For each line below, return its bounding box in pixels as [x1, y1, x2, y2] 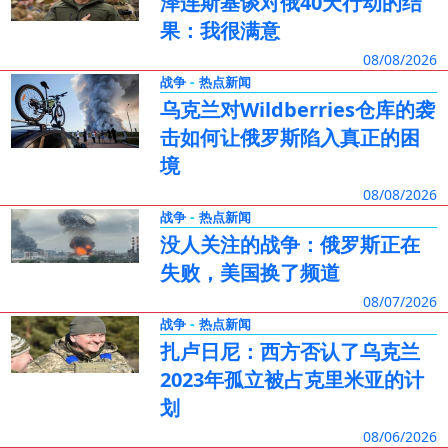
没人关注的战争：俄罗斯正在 [159, 231, 420, 258]
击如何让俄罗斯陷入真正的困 [159, 124, 420, 151]
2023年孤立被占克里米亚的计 [159, 366, 424, 393]
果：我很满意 [159, 17, 280, 44]
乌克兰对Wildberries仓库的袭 [159, 96, 435, 123]
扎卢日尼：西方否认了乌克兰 [159, 338, 420, 365]
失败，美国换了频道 [159, 259, 340, 286]
